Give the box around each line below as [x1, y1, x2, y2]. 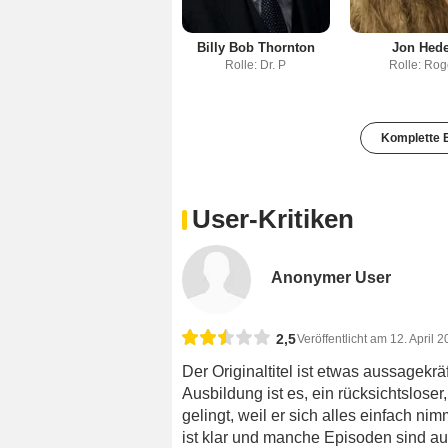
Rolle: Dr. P [225, 58, 287, 73]
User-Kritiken [192, 204, 354, 235]
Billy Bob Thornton [196, 40, 315, 56]
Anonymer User [271, 269, 392, 287]
